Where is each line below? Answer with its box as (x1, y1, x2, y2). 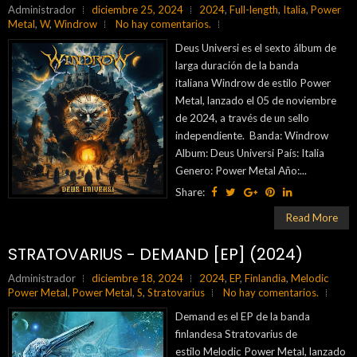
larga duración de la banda (175, 59, 299, 72)
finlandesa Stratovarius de (175, 328, 297, 340)
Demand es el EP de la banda (175, 310, 310, 323)
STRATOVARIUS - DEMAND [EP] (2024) (8, 243, 303, 265)
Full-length (229, 3, 278, 16)
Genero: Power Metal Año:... (175, 164, 307, 177)
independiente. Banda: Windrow (175, 129, 328, 142)
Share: (175, 186, 207, 198)
